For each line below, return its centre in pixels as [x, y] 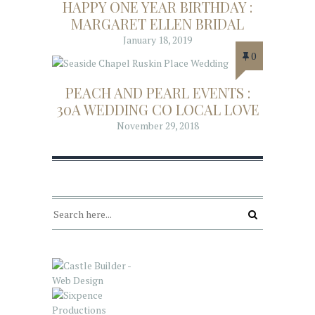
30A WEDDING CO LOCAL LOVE [157, 110]
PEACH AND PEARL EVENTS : [157, 93]
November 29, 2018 [157, 126]
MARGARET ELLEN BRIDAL [157, 23]
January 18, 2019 [157, 39]
